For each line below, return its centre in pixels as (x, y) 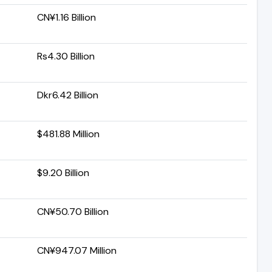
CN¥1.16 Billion (66, 17)
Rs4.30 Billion (66, 56)
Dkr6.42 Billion (68, 95)
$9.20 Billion (63, 172)
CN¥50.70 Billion (73, 211)
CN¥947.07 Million (77, 250)
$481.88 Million (68, 134)
